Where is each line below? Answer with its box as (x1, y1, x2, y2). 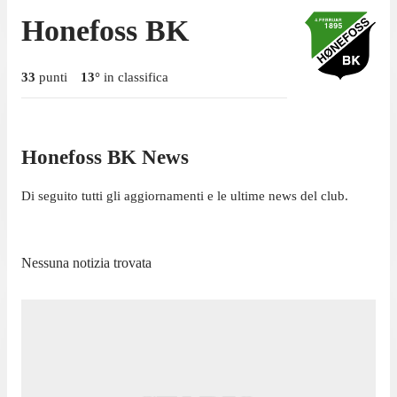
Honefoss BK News (21, 145, 189, 168)
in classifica (100, 70, 168, 84)
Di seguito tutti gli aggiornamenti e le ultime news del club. (21, 189, 348, 204)
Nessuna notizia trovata (21, 255, 152, 271)
